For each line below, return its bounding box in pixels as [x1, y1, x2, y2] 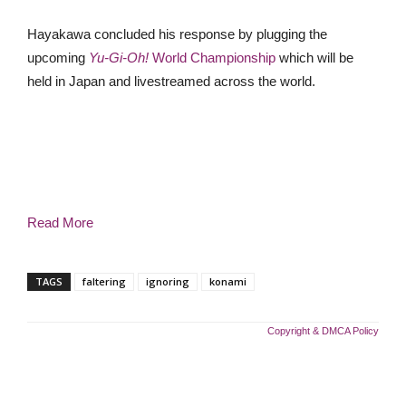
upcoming [27, 50, 89, 65]
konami [209, 275, 246, 288]
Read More [27, 215, 93, 230]
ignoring [146, 275, 189, 288]
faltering [82, 275, 126, 288]
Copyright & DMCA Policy [267, 325, 379, 336]
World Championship [152, 50, 279, 65]
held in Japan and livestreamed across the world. [27, 73, 315, 89]
